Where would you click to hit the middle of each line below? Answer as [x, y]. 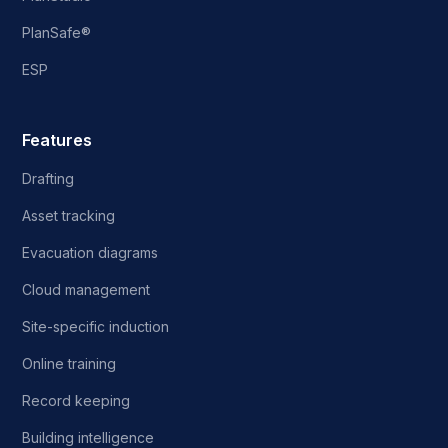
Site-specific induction [96, 326]
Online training [69, 363]
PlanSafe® [57, 32]
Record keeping [76, 400]
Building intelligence [88, 437]
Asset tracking [69, 215]
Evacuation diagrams [90, 252]
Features [57, 139]
